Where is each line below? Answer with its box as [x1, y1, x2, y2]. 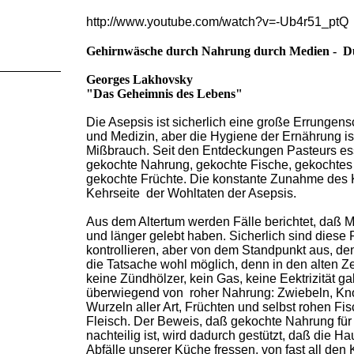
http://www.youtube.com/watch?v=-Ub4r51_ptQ [86, 15, 348, 28]
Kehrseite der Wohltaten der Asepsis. [86, 186, 296, 200]
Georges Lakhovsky [86, 73, 193, 86]
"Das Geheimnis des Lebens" [86, 87, 243, 100]
